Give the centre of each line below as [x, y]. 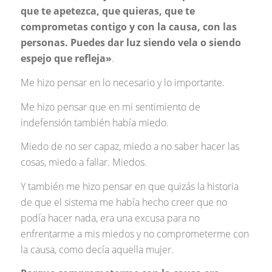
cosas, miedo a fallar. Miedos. [83, 162]
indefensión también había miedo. [94, 122]
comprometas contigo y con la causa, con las [128, 27]
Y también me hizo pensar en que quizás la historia [129, 186]
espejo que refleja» [66, 59]
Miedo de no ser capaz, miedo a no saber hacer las [130, 147]
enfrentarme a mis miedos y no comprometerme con [134, 233]
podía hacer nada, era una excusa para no [110, 218]
